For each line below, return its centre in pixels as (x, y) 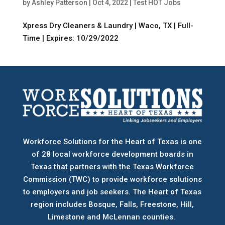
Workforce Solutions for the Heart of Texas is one (112, 142)
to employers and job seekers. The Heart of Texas (113, 192)
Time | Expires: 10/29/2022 (70, 38)
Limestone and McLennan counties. (111, 217)
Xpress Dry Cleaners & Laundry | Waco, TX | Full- (108, 26)
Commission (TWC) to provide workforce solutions (112, 180)
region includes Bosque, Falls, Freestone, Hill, (113, 205)
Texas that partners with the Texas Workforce (113, 167)
